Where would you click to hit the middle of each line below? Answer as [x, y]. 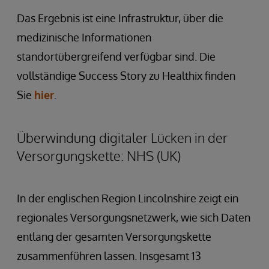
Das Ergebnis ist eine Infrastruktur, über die [120, 18]
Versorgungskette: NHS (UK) [99, 155]
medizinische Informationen [84, 37]
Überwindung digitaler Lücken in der [122, 137]
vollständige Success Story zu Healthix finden [126, 75]
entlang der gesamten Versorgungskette [114, 236]
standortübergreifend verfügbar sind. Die [116, 56]
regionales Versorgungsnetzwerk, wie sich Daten [134, 217]
